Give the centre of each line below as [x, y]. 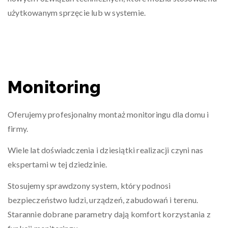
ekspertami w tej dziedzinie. [58, 164]
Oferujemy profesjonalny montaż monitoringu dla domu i [108, 114]
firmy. [18, 129]
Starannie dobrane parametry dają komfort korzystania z [109, 214]
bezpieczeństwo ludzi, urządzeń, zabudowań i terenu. [103, 200]
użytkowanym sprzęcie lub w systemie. [77, 12]
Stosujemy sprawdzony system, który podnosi [89, 186]
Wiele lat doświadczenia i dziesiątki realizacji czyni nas [106, 150]
